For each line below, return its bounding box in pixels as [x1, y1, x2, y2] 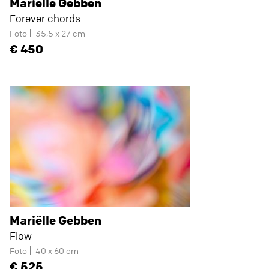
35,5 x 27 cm [35, 28, 85, 38]
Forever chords [10, 12, 80, 25]
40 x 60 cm [35, 245, 79, 256]
